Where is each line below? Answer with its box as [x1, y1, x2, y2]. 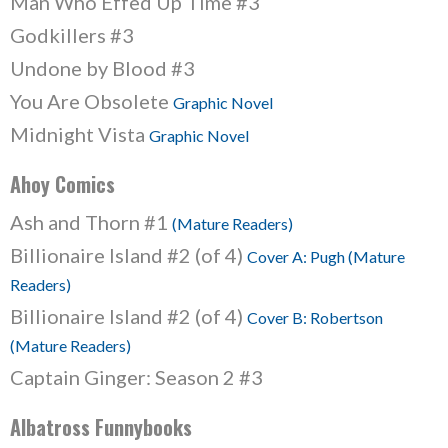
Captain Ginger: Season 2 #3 [10, 365, 263, 389]
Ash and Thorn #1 [10, 210, 172, 234]
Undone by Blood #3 [10, 56, 195, 80]
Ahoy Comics [10, 169, 115, 199]
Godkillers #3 [10, 23, 134, 47]
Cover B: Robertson [247, 308, 383, 327]
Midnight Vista [10, 122, 149, 146]
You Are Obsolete [10, 89, 173, 113]
